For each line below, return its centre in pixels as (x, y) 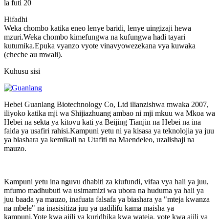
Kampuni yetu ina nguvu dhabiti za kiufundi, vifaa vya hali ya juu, (106, 181)
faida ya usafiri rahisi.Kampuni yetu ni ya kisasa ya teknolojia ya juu (109, 131)
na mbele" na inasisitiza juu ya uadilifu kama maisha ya (89, 208)
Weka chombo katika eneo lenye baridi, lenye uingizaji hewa (98, 28)
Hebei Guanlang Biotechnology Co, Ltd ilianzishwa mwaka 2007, (106, 104)
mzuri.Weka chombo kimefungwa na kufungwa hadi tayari (95, 37)
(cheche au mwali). (33, 54)
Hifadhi (16, 19)
